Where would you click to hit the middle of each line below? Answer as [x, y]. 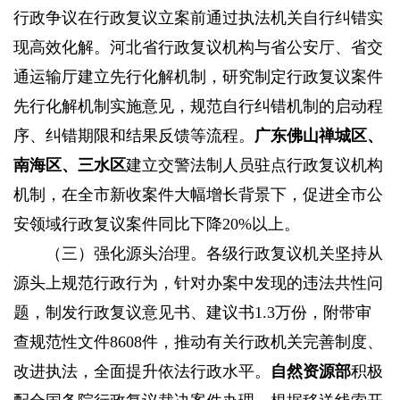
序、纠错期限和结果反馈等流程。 [134, 136]
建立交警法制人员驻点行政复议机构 [254, 166]
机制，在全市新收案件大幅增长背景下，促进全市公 [198, 195]
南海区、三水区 [70, 166]
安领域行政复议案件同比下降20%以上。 [157, 225]
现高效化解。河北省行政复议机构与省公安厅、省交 [198, 48]
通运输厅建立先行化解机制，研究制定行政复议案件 [198, 77]
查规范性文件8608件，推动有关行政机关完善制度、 [198, 342]
